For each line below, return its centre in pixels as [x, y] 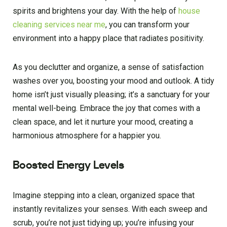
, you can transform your [147, 25]
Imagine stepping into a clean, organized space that [104, 196]
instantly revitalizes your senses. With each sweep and [110, 209]
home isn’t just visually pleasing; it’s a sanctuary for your [111, 95]
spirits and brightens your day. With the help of [96, 11]
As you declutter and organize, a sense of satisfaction [108, 67]
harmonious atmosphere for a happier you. [87, 136]
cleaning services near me [59, 25]
